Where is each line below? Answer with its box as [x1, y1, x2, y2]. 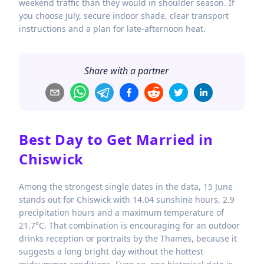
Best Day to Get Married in [19, 130, 213, 150]
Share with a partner [84, 64, 169, 78]
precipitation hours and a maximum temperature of [19, 207, 224, 218]
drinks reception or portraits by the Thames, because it [19, 233, 237, 244]
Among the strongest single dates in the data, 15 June [19, 181, 233, 192]
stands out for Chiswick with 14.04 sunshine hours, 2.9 [19, 194, 235, 205]
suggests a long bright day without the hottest [19, 246, 203, 257]
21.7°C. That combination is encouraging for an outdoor [19, 220, 240, 231]
